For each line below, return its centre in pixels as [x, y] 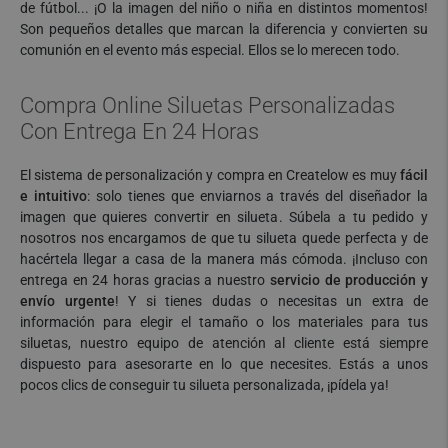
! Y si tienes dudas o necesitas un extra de [271, 300]
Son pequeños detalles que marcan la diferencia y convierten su [224, 28]
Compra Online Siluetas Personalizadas [207, 105]
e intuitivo [53, 195]
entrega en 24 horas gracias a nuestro [145, 279]
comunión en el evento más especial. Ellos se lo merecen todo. [210, 49]
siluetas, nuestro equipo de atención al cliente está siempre [224, 342]
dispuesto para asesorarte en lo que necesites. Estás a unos [224, 363]
